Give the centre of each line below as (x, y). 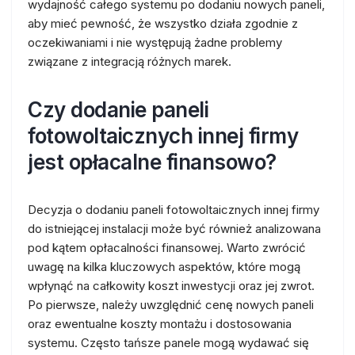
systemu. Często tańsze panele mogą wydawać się (168, 343)
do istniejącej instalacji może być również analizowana (174, 229)
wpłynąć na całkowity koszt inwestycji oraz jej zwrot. (171, 286)
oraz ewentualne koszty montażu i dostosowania (160, 324)
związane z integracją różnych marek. (130, 61)
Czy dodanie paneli (118, 110)
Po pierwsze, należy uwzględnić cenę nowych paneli (171, 305)
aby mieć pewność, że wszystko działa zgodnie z (163, 23)
